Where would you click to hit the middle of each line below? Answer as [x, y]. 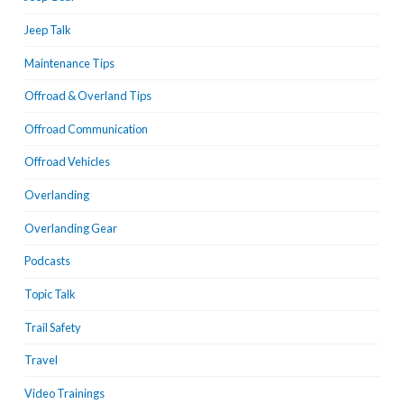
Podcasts [47, 261]
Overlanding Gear [70, 228]
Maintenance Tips [69, 63]
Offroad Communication [86, 129]
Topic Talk [50, 294]
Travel [41, 360]
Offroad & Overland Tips [87, 96]
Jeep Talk [47, 29]
